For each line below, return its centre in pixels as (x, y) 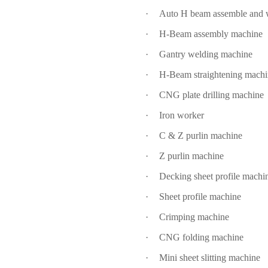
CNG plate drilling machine (212, 95)
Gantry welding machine (206, 54)
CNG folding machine (202, 237)
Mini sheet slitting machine (210, 258)
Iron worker (182, 115)
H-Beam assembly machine (211, 34)
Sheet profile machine (200, 197)
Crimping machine (194, 217)
